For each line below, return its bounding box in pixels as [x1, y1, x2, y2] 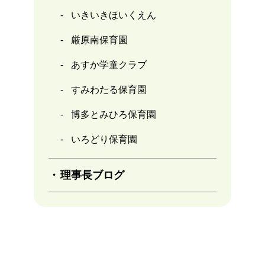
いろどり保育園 [70, 134, 137, 145]
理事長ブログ [60, 169, 124, 182]
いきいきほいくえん [70, 10, 156, 21]
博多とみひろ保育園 [70, 109, 156, 120]
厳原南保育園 [70, 35, 128, 46]
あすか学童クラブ [70, 60, 147, 70]
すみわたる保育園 [70, 85, 147, 95]
